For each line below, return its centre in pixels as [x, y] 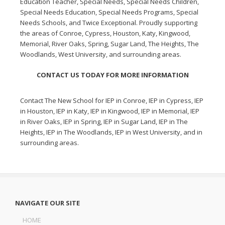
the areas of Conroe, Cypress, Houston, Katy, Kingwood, [105, 33]
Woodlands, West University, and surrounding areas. [101, 54]
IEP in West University [148, 132]
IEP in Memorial [164, 111]
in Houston [37, 111]
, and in [191, 132]
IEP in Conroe [126, 100]
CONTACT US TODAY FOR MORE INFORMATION [113, 75]
